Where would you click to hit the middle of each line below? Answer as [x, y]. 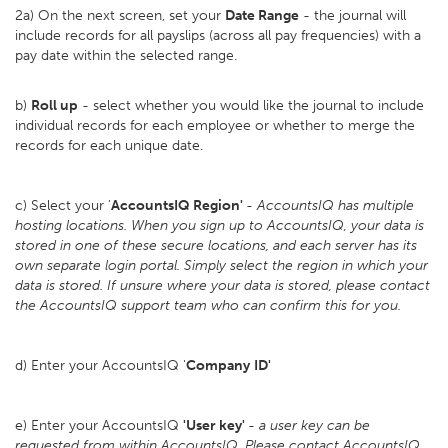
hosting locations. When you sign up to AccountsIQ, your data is [219, 225]
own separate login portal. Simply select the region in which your [221, 265]
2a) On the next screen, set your [120, 15]
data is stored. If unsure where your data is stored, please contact [222, 285]
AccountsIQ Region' [178, 205]
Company [218, 365]
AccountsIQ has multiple [335, 205]
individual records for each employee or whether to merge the [215, 125]
